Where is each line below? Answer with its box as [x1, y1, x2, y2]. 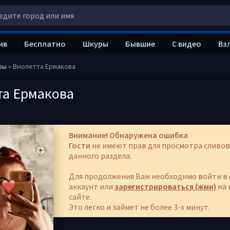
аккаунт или [69, 181, 114, 191]
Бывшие [125, 39, 155, 49]
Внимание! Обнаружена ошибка [69, 130, 188, 140]
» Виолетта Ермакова [7, 62, 75, 71]
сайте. [69, 191, 91, 202]
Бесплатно [24, 39, 66, 49]
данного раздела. [69, 150, 131, 161]
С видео [172, 39, 201, 49]
